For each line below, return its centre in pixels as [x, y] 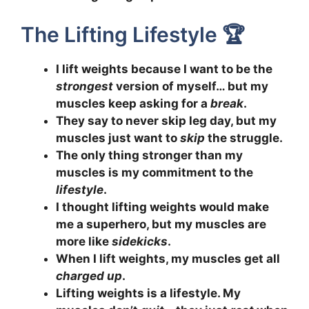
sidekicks [140, 241]
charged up [89, 276]
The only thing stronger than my [149, 155]
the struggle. [244, 138]
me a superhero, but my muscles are [161, 224]
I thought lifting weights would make [162, 207]
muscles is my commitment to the [154, 172]
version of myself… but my [191, 86]
